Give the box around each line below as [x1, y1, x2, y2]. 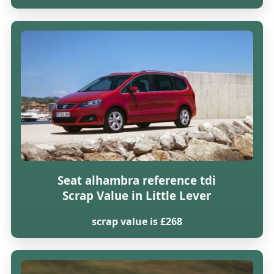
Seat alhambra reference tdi [57, 172, 217, 188]
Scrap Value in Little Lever [62, 187, 212, 203]
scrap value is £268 [91, 214, 182, 228]
